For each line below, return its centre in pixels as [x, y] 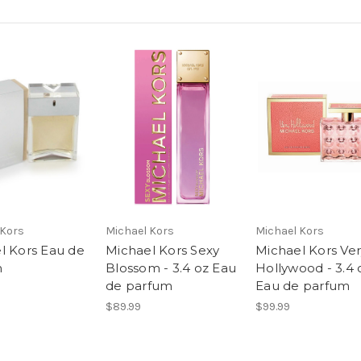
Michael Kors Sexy [163, 251]
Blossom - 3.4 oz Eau [171, 268]
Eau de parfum [303, 286]
